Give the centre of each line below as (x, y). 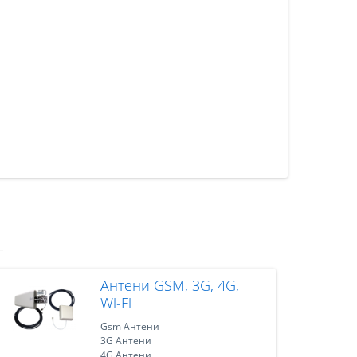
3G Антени (126, 341)
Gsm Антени (129, 326)
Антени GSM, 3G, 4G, (169, 285)
